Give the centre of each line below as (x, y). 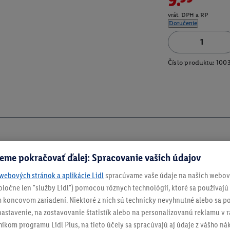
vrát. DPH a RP (188, 15)
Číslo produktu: (191, 63)
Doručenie (183, 23)
